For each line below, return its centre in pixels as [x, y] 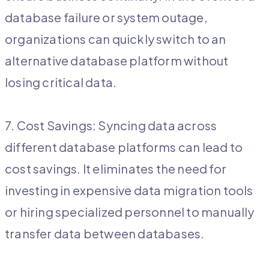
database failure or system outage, [106, 17]
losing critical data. [61, 82]
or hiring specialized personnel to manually [130, 212]
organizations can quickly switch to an [116, 39]
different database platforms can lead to [124, 147]
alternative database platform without [117, 61]
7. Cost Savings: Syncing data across [111, 125]
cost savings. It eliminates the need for [116, 169]
